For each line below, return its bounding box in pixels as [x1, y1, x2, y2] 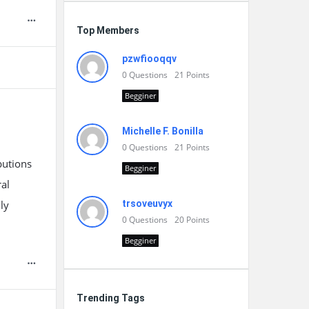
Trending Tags [77, 292, 145, 303]
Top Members [77, 25, 139, 36]
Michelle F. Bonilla [122, 126, 203, 137]
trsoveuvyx [122, 198, 172, 209]
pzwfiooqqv [122, 53, 177, 64]
